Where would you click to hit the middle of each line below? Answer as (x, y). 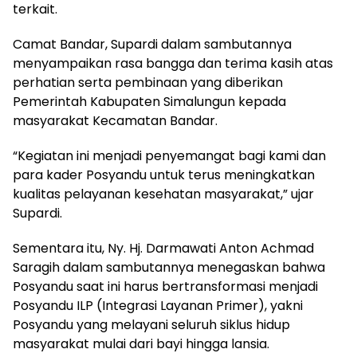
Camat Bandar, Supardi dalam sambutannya (152, 45)
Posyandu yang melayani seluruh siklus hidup (151, 325)
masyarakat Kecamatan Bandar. (115, 121)
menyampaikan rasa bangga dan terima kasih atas (173, 64)
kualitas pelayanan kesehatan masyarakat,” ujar (163, 194)
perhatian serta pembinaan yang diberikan (148, 83)
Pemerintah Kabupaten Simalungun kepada (149, 102)
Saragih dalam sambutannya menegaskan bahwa (169, 268)
